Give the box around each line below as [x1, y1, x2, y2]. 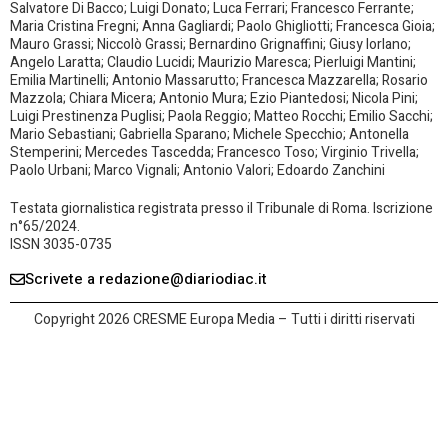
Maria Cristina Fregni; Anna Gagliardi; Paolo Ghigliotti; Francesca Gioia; [10, 15, 435, 37]
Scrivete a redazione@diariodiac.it [25, 268, 267, 291]
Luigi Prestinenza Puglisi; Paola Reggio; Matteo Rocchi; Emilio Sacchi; [10, 105, 433, 127]
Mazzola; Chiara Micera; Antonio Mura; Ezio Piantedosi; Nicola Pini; [10, 87, 418, 109]
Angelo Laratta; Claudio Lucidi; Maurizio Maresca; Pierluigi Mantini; [10, 51, 416, 73]
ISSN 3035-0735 [10, 233, 112, 255]
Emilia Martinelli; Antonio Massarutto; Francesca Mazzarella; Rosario [10, 69, 428, 91]
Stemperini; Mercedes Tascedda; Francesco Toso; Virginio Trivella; [10, 141, 419, 163]
